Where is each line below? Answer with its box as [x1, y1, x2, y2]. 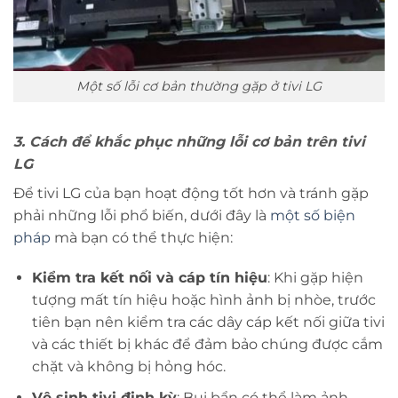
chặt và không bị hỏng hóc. [31, 358, 226, 376]
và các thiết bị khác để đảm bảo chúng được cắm [31, 336, 383, 354]
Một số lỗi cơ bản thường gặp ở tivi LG [76, 77, 322, 94]
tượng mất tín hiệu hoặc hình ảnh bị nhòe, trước [31, 291, 376, 309]
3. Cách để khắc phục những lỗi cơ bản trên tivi [13, 132, 365, 150]
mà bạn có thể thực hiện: [51, 228, 233, 246]
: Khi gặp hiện [267, 269, 363, 287]
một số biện [270, 206, 355, 224]
